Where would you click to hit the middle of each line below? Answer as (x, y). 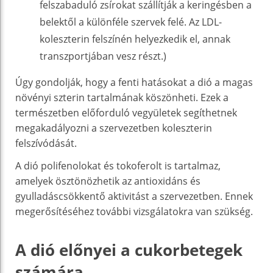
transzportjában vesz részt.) (103, 56)
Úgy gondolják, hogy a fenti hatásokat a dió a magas (134, 82)
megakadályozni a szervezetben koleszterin (114, 128)
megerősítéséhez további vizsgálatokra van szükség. (134, 211)
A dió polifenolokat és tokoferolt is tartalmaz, (118, 165)
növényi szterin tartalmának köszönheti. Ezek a (122, 97)
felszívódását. (46, 143)
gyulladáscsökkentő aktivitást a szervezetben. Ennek (134, 196)
